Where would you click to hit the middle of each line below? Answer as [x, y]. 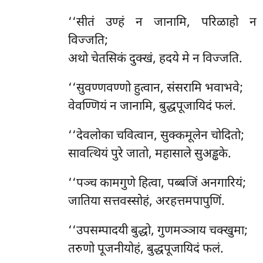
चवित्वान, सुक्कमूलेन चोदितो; [180, 136]
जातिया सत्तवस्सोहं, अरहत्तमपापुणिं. [146, 202]
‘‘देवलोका [92, 136]
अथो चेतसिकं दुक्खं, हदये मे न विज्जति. [155, 60]
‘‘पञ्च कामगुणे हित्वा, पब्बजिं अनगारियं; [157, 183]
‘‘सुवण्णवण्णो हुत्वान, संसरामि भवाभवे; [155, 89]
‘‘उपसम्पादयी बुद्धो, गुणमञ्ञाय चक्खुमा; [158, 231]
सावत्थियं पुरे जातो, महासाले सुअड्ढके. [149, 155]
